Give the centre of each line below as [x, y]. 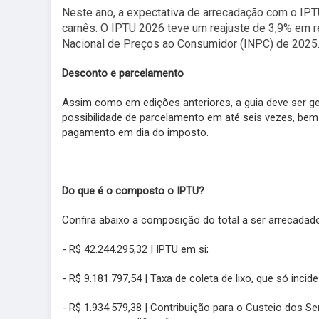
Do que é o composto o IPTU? [133, 191]
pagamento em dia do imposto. [135, 132]
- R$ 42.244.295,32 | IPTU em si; [135, 249]
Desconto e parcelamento [123, 73]
